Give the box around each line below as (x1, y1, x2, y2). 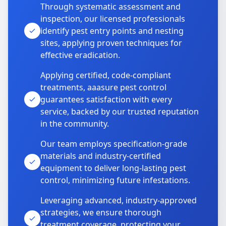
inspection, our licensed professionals (40, 13, 185, 24)
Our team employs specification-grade (40, 138, 187, 149)
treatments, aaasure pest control (40, 82, 166, 93)
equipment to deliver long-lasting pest (40, 162, 186, 174)
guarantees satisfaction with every (40, 94, 172, 105)
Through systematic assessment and (40, 1, 181, 12)
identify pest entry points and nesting (40, 25, 184, 36)
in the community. (40, 118, 109, 129)
